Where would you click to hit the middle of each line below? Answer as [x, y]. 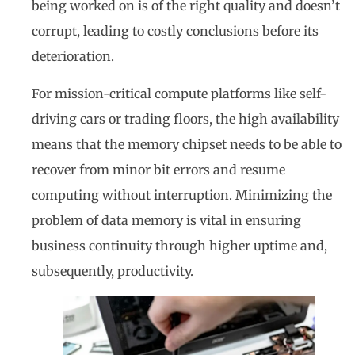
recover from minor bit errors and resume [158, 169]
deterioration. [73, 57]
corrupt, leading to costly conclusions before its [175, 31]
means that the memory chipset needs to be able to [187, 144]
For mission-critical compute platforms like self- [179, 93]
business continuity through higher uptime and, [179, 245]
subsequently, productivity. [113, 271]
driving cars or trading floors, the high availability [185, 118]
